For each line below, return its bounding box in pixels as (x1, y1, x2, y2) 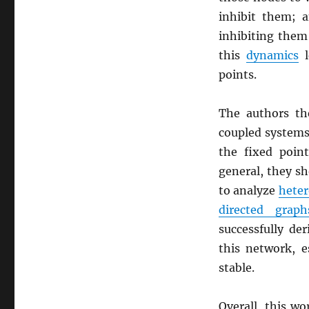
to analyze (218, 183, 279, 197)
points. (218, 68, 257, 81)
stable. (218, 261, 255, 275)
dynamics (246, 48, 299, 62)
